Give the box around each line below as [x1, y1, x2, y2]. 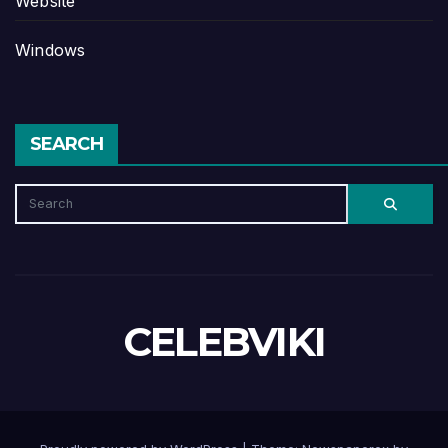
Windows [15, 40, 86, 61]
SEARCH [30, 133, 103, 156]
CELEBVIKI [122, 317, 326, 367]
